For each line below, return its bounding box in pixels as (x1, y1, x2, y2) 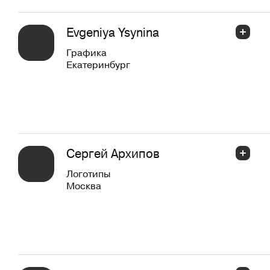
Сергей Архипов (66, 144, 160, 162)
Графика (66, 45, 107, 59)
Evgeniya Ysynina (66, 23, 159, 41)
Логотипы (66, 166, 110, 180)
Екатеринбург (66, 57, 130, 71)
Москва (66, 178, 101, 192)
